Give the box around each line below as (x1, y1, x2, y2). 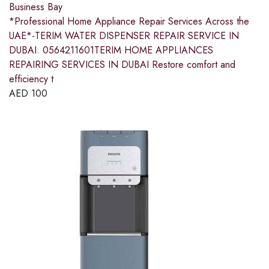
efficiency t (9, 72, 53, 86)
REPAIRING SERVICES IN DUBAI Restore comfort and (9, 58, 235, 72)
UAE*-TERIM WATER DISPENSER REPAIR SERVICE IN (9, 29, 239, 43)
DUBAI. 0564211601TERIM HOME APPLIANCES (9, 43, 213, 58)
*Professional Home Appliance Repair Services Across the (9, 14, 249, 29)
